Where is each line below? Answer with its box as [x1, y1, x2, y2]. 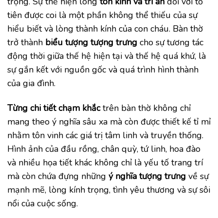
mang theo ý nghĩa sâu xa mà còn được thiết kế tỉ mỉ [7, 115, 211, 127]
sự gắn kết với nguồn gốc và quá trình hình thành [7, 63, 199, 75]
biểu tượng [45, 36, 88, 48]
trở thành [7, 36, 45, 48]
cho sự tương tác [137, 36, 203, 48]
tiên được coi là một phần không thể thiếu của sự [7, 9, 198, 21]
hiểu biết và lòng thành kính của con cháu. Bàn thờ [7, 22, 203, 35]
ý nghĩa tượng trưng [109, 170, 186, 182]
